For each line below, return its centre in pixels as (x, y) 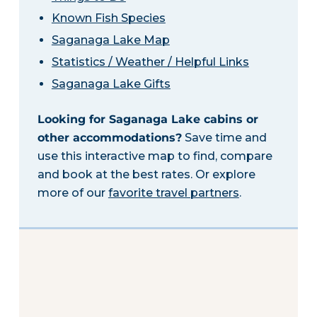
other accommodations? (109, 137)
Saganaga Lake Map (110, 40)
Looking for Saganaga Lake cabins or (148, 119)
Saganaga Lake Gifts (111, 83)
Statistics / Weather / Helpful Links (150, 62)
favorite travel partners (173, 192)
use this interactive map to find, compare (155, 156)
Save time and (224, 137)
